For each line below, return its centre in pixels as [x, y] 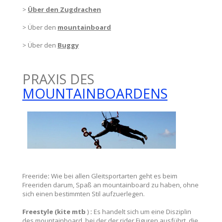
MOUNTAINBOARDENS [95, 93]
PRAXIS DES [58, 79]
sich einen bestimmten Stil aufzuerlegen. [83, 194]
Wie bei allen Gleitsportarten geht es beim [113, 176]
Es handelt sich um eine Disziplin [142, 212]
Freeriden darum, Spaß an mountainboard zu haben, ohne [111, 185]
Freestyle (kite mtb [54, 212]
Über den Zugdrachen [64, 9]
